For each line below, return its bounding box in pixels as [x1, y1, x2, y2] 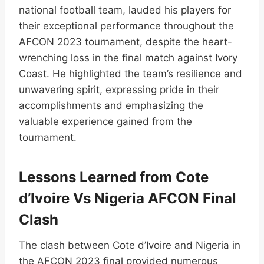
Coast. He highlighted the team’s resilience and [19, 67, 242, 80]
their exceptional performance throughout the [19, 19, 234, 32]
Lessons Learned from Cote [19, 168, 209, 186]
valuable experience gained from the [19, 115, 192, 127]
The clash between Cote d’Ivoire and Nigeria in [19, 239, 240, 251]
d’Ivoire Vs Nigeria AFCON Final [19, 189, 236, 207]
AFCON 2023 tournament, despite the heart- [19, 35, 232, 48]
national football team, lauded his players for [19, 4, 231, 16]
